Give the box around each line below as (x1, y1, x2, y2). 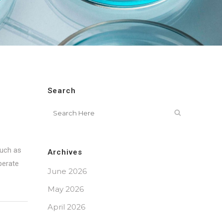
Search (48, 86, 76, 95)
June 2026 (48, 166, 87, 176)
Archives (48, 148, 82, 157)
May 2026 (48, 184, 84, 194)
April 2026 (48, 202, 85, 212)
